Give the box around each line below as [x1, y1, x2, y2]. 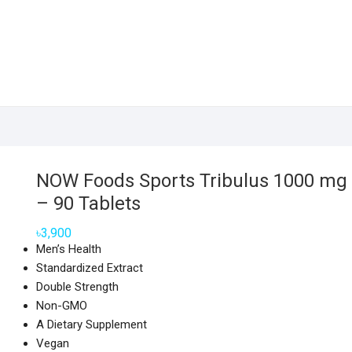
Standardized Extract [36, 261, 143, 275]
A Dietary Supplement [36, 317, 147, 332]
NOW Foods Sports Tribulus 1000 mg [36, 170, 347, 192]
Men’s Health [36, 242, 101, 256]
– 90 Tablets [36, 192, 141, 214]
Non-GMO [36, 299, 87, 313]
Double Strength [36, 280, 119, 294]
